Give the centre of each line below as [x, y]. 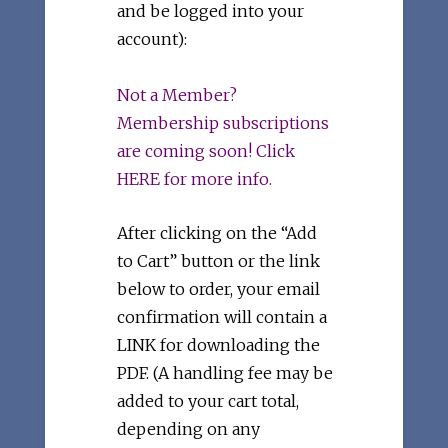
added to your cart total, [208, 401]
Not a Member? [177, 95]
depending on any [189, 429]
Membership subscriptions [223, 123]
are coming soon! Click [206, 151]
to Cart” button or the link [219, 261]
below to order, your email [219, 289]
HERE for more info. [195, 179]
